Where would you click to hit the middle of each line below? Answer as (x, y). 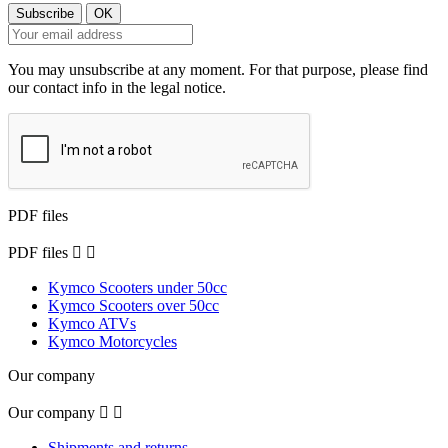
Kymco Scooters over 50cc (133, 306)
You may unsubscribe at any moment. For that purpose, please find (218, 70)
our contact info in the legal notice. (117, 88)
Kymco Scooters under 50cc (137, 288)
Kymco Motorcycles (112, 342)
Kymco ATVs (92, 324)
